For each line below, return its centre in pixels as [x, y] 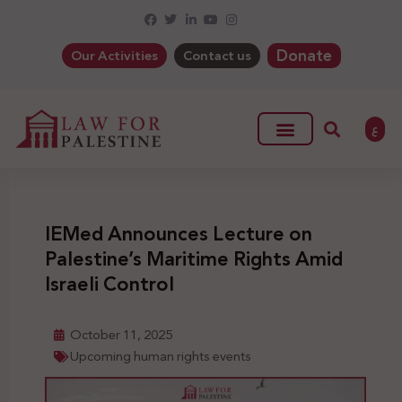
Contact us [217, 56]
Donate [304, 56]
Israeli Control [109, 285]
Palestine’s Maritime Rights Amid [194, 260]
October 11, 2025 [121, 335]
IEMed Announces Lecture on [179, 235]
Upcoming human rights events [161, 357]
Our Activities [114, 56]
